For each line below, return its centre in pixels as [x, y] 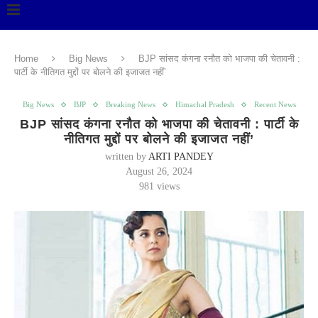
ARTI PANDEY [181, 157]
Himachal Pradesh [204, 104]
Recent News [275, 104]
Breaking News [130, 104]
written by [126, 157]
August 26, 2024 [159, 171]
